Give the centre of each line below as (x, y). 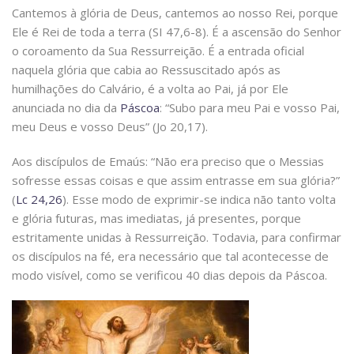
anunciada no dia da (66, 108)
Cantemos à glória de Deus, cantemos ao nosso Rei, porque (175, 13)
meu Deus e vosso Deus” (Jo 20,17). (110, 127)
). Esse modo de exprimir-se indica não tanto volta (199, 200)
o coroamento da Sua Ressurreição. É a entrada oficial (158, 51)
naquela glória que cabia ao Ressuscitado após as (146, 70)
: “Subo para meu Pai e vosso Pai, (250, 108)
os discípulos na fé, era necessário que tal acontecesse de (170, 256)
